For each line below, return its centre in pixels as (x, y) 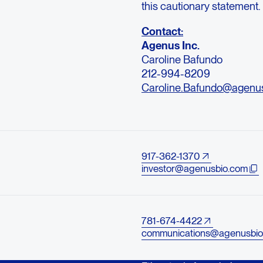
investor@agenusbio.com (195, 168)
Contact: (163, 31)
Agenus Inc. (172, 45)
